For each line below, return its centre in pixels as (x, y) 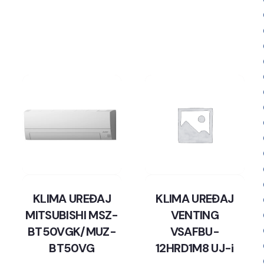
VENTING (195, 215)
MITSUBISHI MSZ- (72, 215)
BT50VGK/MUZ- (72, 231)
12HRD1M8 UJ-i (195, 248)
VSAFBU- (195, 231)
